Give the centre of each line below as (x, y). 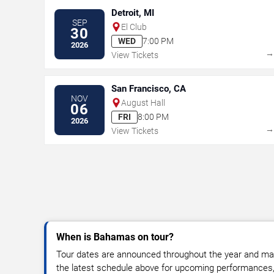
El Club (134, 27)
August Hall (143, 102)
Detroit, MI (133, 13)
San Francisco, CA (149, 88)
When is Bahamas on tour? (115, 237)
